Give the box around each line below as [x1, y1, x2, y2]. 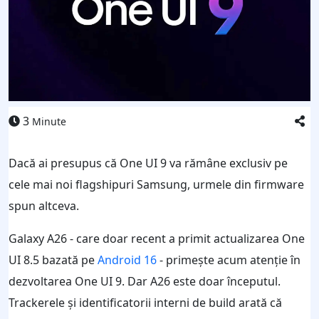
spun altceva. [9, 197, 79, 214]
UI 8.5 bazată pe [9, 251, 98, 268]
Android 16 [98, 251, 157, 268]
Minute [32, 114, 66, 128]
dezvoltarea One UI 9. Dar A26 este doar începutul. [9, 273, 281, 289]
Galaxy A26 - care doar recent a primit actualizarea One [9, 230, 305, 246]
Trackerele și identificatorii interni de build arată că [9, 294, 282, 310]
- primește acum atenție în [157, 251, 300, 268]
